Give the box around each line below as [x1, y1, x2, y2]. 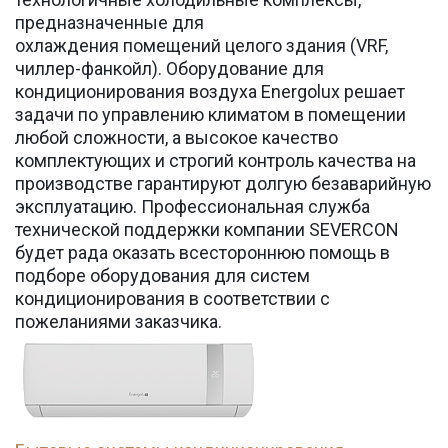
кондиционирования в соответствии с [15, 288, 330, 309]
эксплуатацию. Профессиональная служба [15, 196, 370, 217]
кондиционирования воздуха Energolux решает [15, 81, 405, 102]
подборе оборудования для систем [15, 265, 310, 286]
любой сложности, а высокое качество [15, 127, 338, 148]
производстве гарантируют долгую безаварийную [15, 173, 431, 194]
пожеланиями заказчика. [15, 311, 222, 332]
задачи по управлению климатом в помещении [15, 104, 406, 125]
